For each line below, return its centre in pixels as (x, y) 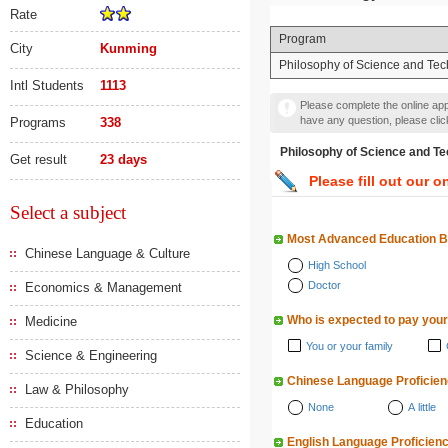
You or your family (349, 346)
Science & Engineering (91, 355)
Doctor (324, 285)
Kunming (128, 48)
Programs (38, 122)
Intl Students (47, 85)
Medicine (51, 321)
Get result (38, 159)
